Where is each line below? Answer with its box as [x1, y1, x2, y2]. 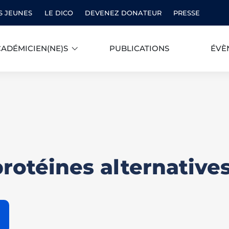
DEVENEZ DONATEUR [84, 8, 162, 17]
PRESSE [173, 8, 200, 17]
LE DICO [44, 8, 73, 17]
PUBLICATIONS [109, 44, 169, 53]
